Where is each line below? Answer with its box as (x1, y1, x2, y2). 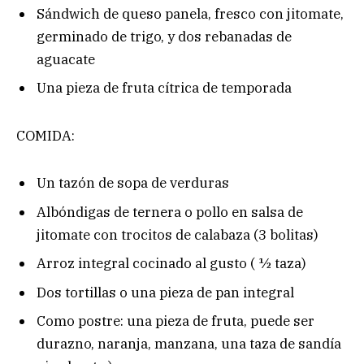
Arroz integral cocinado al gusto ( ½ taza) (37, 254, 306, 273)
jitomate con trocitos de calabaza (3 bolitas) (37, 225, 318, 244)
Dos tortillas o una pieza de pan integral (37, 283, 294, 301)
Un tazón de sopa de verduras (37, 174, 229, 193)
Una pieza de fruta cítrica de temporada (37, 79, 292, 97)
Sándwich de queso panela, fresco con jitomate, (37, 4, 344, 23)
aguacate (37, 50, 95, 68)
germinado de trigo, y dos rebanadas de (37, 27, 292, 45)
